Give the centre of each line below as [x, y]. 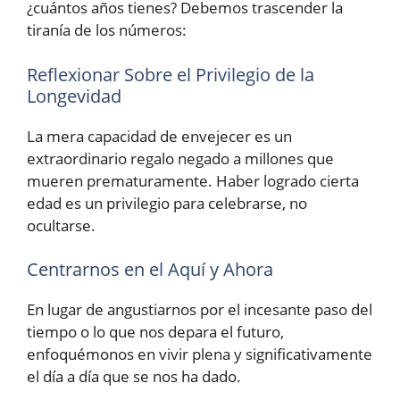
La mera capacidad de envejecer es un [159, 136]
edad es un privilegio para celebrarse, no [167, 203]
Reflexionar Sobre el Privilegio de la [171, 74]
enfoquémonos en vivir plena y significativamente [200, 354]
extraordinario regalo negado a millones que [180, 158]
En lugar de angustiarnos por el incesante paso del [200, 309]
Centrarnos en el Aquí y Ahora [150, 269]
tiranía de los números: [107, 30]
